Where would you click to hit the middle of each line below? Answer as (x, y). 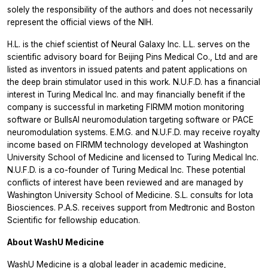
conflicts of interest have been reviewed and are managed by (125, 182)
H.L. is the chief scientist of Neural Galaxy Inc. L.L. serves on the (129, 44)
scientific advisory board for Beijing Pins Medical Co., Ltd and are (133, 57)
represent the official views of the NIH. (80, 22)
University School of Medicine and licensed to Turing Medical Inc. (133, 157)
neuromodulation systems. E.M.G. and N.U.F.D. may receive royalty (134, 132)
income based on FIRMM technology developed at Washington (128, 144)
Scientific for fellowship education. (74, 220)
